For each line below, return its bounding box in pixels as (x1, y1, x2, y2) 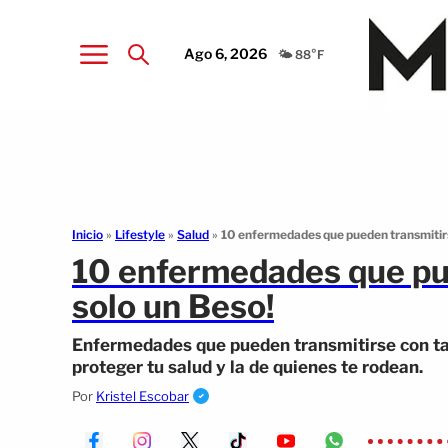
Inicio (72, 227, 103, 242)
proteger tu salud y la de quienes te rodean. (72, 357, 423, 377)
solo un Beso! (72, 287, 274, 326)
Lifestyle (115, 227, 165, 242)
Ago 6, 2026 (184, 44, 268, 62)
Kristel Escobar (96, 388, 189, 404)
